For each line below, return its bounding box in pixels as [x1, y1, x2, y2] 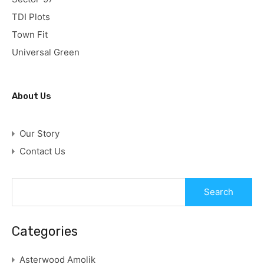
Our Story [19, 128, 60, 140]
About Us [12, 91, 51, 102]
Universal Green [12, 47, 80, 58]
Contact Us [19, 146, 65, 157]
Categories [12, 223, 78, 240]
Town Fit [12, 29, 48, 41]
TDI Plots [12, 11, 50, 23]
